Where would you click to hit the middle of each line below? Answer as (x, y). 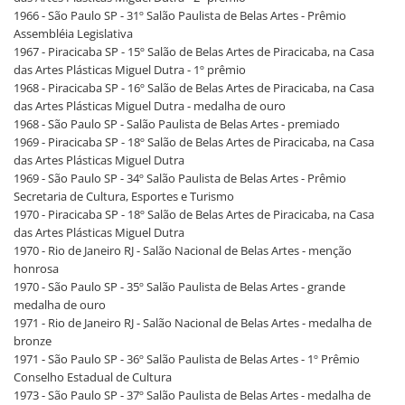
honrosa (36, 268)
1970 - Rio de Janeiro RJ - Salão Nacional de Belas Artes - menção (183, 250)
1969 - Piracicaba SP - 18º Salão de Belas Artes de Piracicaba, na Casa (194, 142)
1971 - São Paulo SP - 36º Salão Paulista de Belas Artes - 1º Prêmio (187, 359)
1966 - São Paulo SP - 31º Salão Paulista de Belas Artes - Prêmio (180, 15)
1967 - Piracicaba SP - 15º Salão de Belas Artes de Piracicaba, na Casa (194, 52)
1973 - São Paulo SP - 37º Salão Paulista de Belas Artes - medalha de (192, 395)
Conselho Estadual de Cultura (93, 377)
